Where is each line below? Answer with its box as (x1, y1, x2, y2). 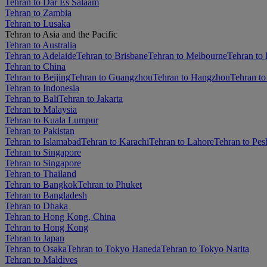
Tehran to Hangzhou (153, 72, 230, 82)
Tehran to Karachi (81, 136, 149, 147)
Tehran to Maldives (5, 254, 77, 265)
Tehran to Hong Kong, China (5, 211, 116, 222)
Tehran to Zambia (5, 7, 72, 18)
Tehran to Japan (5, 232, 64, 243)
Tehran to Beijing (5, 72, 70, 82)
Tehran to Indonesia (5, 82, 79, 93)
